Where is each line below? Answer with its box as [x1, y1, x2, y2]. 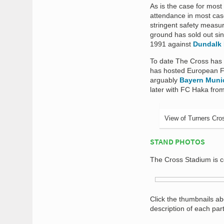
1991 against [150, 40, 193, 48]
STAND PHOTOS [150, 136, 205, 146]
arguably [150, 76, 179, 84]
